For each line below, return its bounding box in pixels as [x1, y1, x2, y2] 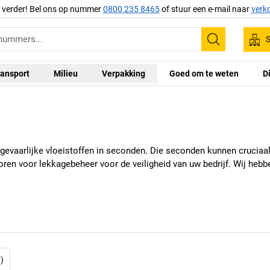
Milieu [54, 68, 78, 78]
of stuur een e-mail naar [159, 4, 251, 14]
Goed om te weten [169, 68, 239, 78]
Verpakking [102, 68, 145, 78]
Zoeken [212, 40, 253, 55]
